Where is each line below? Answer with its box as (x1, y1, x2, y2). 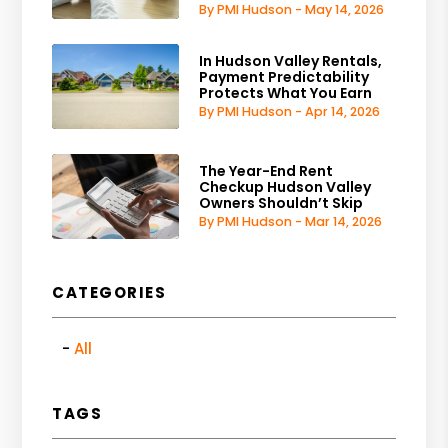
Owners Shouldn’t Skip (199, 193, 364, 214)
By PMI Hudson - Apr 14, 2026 (199, 103, 381, 121)
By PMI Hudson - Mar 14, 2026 (199, 213, 383, 231)
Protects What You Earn (199, 83, 373, 104)
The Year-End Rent (199, 161, 334, 182)
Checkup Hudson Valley (199, 177, 372, 198)
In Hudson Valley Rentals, (199, 51, 383, 72)
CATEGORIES (52, 281, 167, 303)
